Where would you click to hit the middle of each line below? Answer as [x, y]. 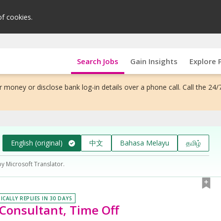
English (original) [37, 143]
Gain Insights [154, 61]
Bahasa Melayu [145, 143]
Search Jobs [97, 61]
